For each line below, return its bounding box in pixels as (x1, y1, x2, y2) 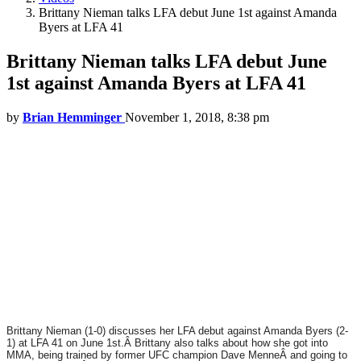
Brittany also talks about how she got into (135, 337, 328, 350)
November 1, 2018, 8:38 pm (125, 110, 269, 125)
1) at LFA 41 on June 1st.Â (6, 337, 135, 350)
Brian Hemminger (23, 110, 122, 125)
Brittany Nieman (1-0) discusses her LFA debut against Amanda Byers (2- (6, 325, 348, 338)
